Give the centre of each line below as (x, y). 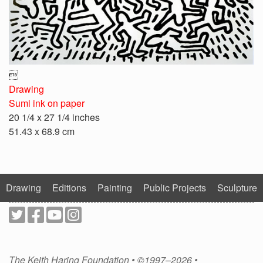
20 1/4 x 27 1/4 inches (54, 117)
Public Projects (175, 187)
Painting (115, 187)
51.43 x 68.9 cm (42, 131)
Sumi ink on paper (47, 103)
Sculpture (237, 187)
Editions (69, 187)
